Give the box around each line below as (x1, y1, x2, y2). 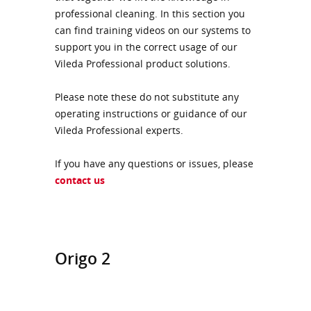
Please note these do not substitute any (55, 90, 239, 103)
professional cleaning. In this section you (55, 6, 245, 20)
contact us (55, 173, 105, 187)
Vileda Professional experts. (55, 123, 183, 137)
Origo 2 (55, 246, 110, 269)
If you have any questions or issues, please (55, 156, 253, 170)
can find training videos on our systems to (55, 23, 251, 37)
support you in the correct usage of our (55, 40, 237, 53)
